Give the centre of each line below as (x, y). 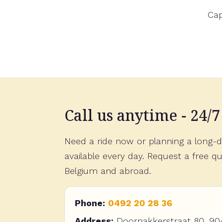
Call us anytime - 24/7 (142, 115)
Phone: (90, 203)
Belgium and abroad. (108, 171)
